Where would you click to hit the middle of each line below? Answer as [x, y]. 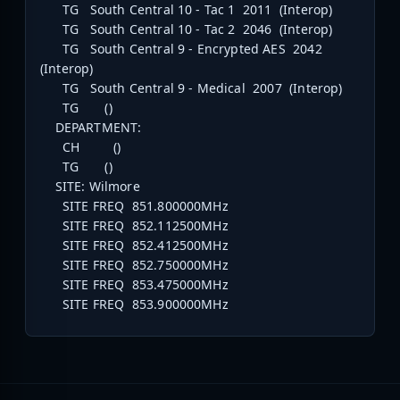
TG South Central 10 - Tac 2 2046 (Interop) [187, 29]
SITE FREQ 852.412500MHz [134, 246]
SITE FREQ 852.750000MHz [134, 265]
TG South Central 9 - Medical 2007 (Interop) [192, 88]
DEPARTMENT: [93, 128]
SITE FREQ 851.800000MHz [134, 206]
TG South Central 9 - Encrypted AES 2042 [183, 49]
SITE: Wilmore [90, 187]
